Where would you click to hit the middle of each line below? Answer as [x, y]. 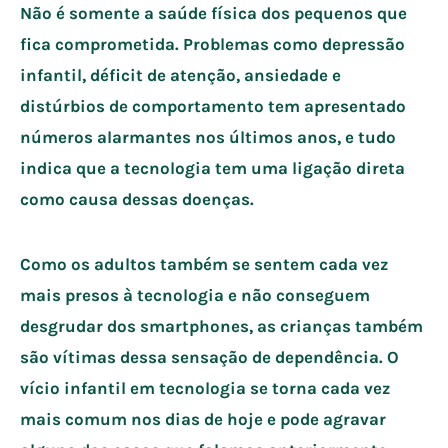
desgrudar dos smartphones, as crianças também [221, 325]
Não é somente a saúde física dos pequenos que [213, 12]
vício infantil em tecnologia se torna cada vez [205, 387]
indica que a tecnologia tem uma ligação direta [212, 167]
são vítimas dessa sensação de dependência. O [209, 356]
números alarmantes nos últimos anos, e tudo [208, 136]
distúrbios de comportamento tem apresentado [213, 105]
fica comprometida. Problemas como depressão [212, 43]
